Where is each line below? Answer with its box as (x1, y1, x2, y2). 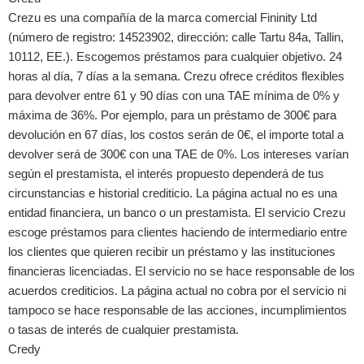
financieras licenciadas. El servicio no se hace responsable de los (8, 264, 355, 279)
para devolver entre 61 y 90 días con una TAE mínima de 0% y (8, 89, 340, 103)
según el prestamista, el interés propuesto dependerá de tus (8, 167, 324, 181)
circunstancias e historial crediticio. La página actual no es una (8, 186, 337, 201)
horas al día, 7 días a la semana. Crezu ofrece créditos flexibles (8, 69, 344, 84)
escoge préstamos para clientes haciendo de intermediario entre (8, 225, 347, 240)
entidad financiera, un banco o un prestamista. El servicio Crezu (8, 206, 345, 220)
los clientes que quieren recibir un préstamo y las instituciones (8, 245, 336, 259)
